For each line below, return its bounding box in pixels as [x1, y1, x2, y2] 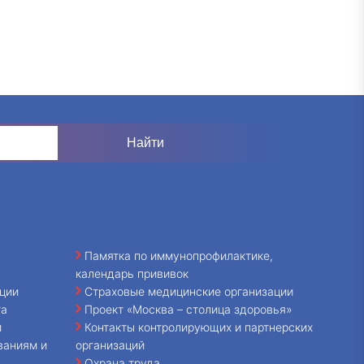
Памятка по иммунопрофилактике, [84, 248, 273, 262]
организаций [75, 337, 145, 352]
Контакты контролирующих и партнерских [84, 319, 313, 334]
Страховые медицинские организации [84, 284, 293, 298]
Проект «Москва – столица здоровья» [84, 301, 292, 316]
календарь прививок [75, 266, 188, 280]
